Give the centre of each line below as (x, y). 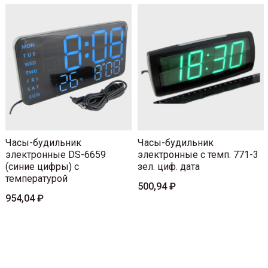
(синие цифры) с (42, 166)
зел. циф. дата (169, 166)
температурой (36, 178)
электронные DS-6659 (56, 154)
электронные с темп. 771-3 (198, 154)
